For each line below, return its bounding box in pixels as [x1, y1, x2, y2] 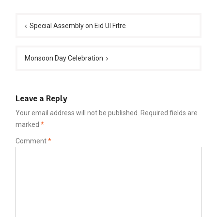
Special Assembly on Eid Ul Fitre [29, 22, 126, 30]
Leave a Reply [15, 93, 67, 104]
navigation [15, 20, 62, 34]
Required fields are [140, 109, 198, 117]
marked [15, 121, 41, 129]
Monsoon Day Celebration [24, 54, 103, 62]
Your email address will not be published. [15, 109, 139, 117]
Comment [15, 137, 48, 145]
